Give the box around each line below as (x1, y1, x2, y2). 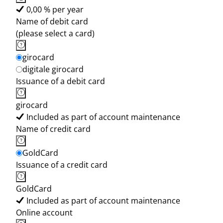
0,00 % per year (26, 4, 84, 15)
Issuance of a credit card (16, 159, 108, 170)
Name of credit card (16, 123, 91, 134)
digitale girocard (22, 64, 84, 75)
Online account (16, 207, 73, 218)
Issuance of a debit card (16, 76, 105, 87)
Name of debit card (16, 16, 88, 27)
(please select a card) (16, 28, 95, 39)
